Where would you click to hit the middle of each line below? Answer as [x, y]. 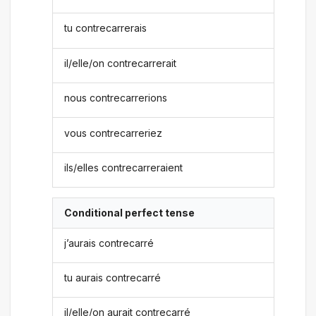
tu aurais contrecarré [113, 278]
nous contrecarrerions [116, 98]
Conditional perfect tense [130, 213]
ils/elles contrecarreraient [124, 167]
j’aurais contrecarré [109, 243]
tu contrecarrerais [106, 28]
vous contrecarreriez [114, 133]
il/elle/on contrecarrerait [121, 63]
